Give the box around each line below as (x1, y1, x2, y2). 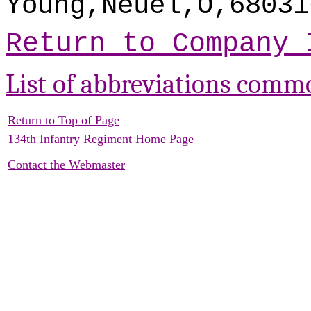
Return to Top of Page (8, 112, 119, 127)
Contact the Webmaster (8, 157, 125, 171)
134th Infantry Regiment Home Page (8, 131, 194, 146)
